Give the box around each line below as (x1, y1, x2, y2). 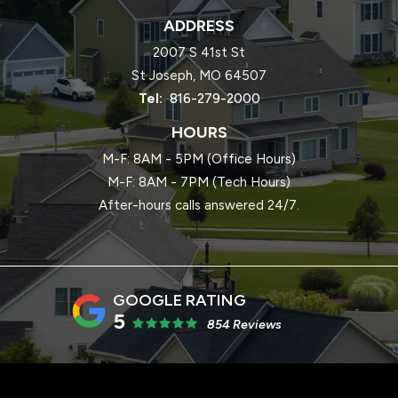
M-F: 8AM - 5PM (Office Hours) (102, 151, 296, 168)
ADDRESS (163, 16, 235, 36)
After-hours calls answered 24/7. (99, 197, 299, 214)
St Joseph (131, 68, 193, 84)
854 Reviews (207, 317, 282, 333)
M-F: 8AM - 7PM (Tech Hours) (107, 174, 291, 191)
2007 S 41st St (153, 44, 245, 61)
